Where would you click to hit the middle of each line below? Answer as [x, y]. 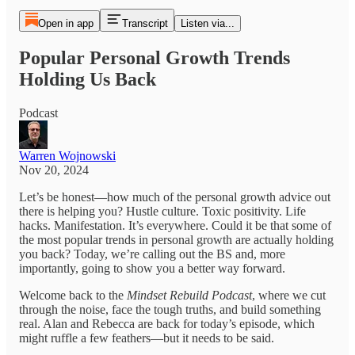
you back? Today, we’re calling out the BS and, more [152, 254]
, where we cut [289, 295]
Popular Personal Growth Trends [155, 57]
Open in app [65, 23]
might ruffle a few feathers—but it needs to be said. [147, 338]
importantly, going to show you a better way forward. [152, 268]
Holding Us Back [88, 79]
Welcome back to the [73, 295]
